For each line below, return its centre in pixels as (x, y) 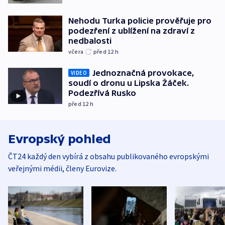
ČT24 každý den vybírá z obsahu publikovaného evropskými (108, 156)
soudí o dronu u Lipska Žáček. (129, 83)
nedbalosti (90, 41)
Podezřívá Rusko (102, 93)
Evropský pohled (60, 139)
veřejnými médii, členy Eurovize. (62, 168)
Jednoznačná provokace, (143, 73)
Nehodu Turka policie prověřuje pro (140, 21)
